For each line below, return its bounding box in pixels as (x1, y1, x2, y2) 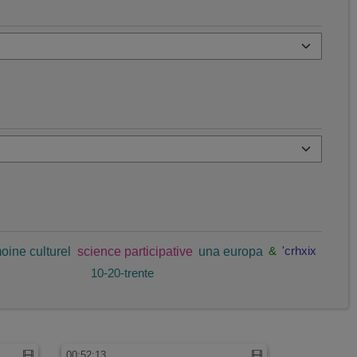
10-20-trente (91, 266, 155, 280)
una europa (198, 244, 263, 259)
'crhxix (281, 245, 316, 258)
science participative (76, 244, 193, 259)
